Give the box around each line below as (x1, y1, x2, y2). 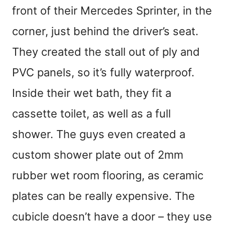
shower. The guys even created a (12, 128, 185, 141)
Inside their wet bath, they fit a (12, 86, 171, 100)
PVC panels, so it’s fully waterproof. (12, 66, 194, 79)
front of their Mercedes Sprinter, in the (12, 4, 212, 18)
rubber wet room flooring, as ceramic (12, 169, 203, 182)
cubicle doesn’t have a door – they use (12, 210, 212, 223)
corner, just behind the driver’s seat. (12, 25, 198, 38)
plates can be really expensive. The (12, 189, 195, 203)
